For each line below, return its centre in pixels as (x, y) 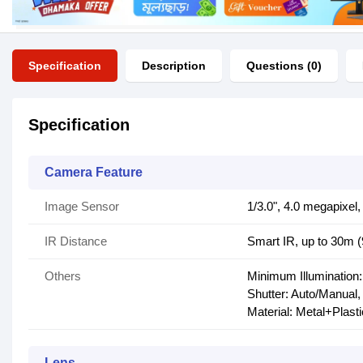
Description (174, 66)
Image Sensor (82, 206)
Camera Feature (94, 172)
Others (63, 276)
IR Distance (76, 241)
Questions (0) (284, 66)
